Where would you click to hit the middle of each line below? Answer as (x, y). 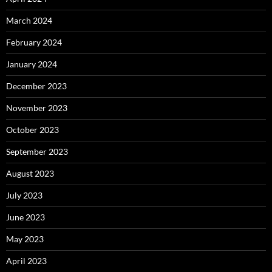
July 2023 (24, 195)
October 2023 (32, 129)
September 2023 (37, 151)
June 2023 (25, 217)
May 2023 (25, 239)
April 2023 (26, 260)
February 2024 (34, 42)
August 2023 (30, 173)
